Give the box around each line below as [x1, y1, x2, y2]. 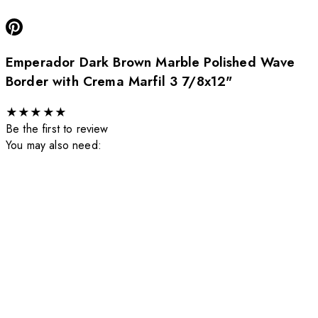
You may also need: [6, 137, 102, 154]
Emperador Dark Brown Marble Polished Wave [6, 53, 295, 72]
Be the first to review [6, 121, 109, 138]
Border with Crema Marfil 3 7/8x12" [6, 72, 233, 92]
